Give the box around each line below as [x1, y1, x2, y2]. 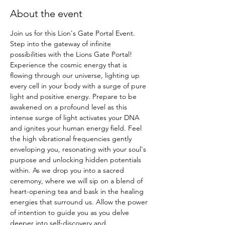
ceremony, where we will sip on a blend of [10, 176, 145, 185]
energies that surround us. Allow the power [10, 197, 150, 206]
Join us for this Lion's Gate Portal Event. [10, 29, 137, 38]
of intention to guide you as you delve [10, 208, 131, 217]
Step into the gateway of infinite [10, 39, 113, 48]
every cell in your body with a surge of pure [10, 81, 148, 90]
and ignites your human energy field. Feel [10, 124, 144, 133]
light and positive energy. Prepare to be [10, 92, 139, 101]
